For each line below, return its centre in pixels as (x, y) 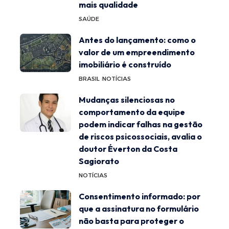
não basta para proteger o (131, 221)
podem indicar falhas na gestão (141, 124)
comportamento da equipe (132, 112)
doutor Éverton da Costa (128, 149)
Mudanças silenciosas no (127, 100)
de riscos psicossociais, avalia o (140, 137)
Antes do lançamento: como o (137, 40)
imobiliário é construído (125, 65)
